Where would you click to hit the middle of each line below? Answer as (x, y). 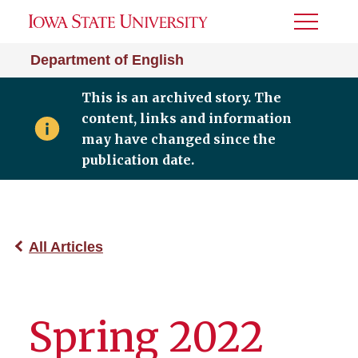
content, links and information (186, 118)
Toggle (316, 27)
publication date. (137, 160)
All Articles (66, 247)
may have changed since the (178, 139)
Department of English (107, 60)
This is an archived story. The (181, 97)
